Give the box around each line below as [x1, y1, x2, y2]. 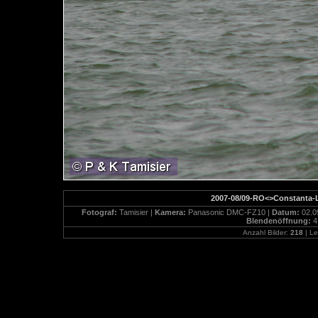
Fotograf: [81, 208, 119, 216]
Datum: [271, 208, 302, 216]
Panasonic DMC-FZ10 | [187, 208, 272, 216]
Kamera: [154, 208, 188, 216]
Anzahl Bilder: [242, 229, 290, 236]
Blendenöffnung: [246, 216, 313, 225]
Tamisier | [119, 208, 155, 216]
